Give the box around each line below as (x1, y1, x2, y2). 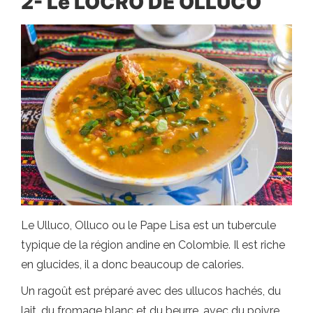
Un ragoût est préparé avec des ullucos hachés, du (21, 284, 281, 298)
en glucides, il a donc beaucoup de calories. (21, 257, 244, 271)
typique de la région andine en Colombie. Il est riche (21, 238, 285, 252)
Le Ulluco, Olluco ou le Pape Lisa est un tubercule (21, 218, 276, 232)
